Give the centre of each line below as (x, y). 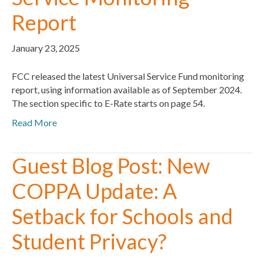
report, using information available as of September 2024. (127, 89)
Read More (34, 122)
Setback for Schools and (122, 216)
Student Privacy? (89, 241)
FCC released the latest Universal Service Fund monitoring (128, 76)
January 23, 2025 (46, 48)
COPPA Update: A (94, 190)
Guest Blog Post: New (111, 165)
